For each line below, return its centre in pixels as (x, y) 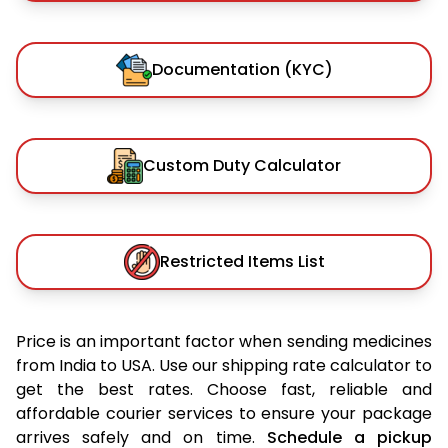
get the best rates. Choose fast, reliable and (224, 389)
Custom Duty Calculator (242, 165)
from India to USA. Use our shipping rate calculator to (224, 365)
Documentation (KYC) (242, 69)
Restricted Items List (242, 261)
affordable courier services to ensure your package (224, 413)
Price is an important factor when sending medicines (224, 341)
